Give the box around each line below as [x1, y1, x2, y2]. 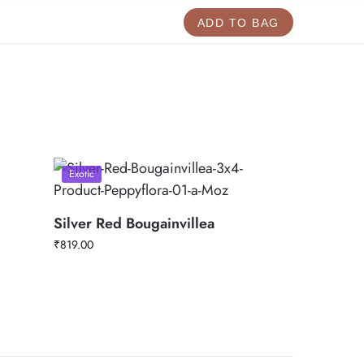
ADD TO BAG [197, 15, 279, 29]
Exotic [69, 167, 95, 182]
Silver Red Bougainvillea [54, 213, 215, 235]
